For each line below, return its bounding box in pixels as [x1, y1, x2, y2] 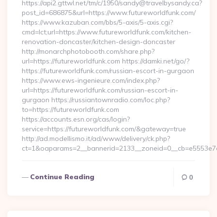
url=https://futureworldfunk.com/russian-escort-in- [22, 86, 178, 94]
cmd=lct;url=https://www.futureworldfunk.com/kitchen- [22, 28, 191, 36]
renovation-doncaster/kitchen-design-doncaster [22, 37, 175, 46]
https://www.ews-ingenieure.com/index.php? [22, 76, 160, 85]
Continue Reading [30, 172, 94, 181]
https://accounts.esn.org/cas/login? [22, 115, 130, 124]
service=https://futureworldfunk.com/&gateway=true [22, 124, 186, 133]
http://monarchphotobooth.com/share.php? [22, 47, 155, 56]
